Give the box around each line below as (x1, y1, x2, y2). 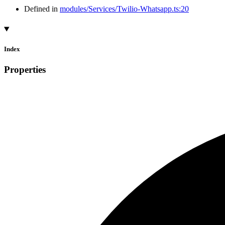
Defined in (24, 5, 60, 14)
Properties (4, 64, 46, 75)
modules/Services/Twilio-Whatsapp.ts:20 (60, 5, 189, 14)
